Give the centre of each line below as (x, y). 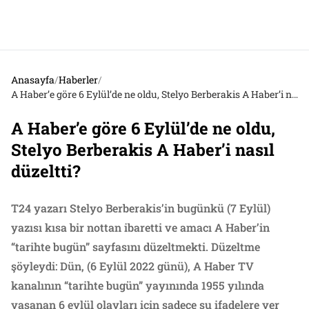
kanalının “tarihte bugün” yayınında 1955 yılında (138, 286)
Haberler (78, 80)
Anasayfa (33, 80)
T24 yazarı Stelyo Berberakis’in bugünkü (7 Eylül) (141, 208)
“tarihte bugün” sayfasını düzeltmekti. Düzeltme (136, 247)
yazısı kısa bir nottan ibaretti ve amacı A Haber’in (140, 228)
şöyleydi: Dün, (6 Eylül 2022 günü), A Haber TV (132, 266)
